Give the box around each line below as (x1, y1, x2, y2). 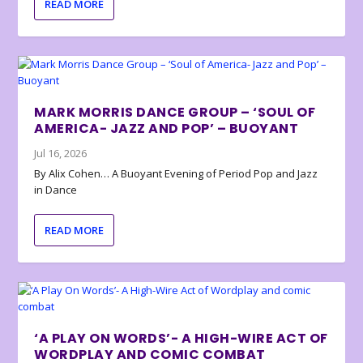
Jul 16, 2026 (34, 146, 88, 161)
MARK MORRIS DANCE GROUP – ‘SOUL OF (34, 103, 316, 122)
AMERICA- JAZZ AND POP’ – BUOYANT (34, 119, 299, 139)
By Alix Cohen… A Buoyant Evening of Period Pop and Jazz (34, 166, 318, 181)
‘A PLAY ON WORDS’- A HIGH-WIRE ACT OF (34, 329, 328, 348)
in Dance (34, 182, 78, 198)
